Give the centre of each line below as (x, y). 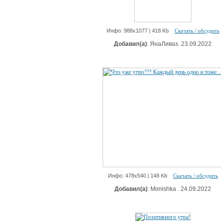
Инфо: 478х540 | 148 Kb (140, 176)
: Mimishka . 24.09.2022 (179, 189)
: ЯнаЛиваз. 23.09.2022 (179, 44)
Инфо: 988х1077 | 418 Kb (140, 31)
